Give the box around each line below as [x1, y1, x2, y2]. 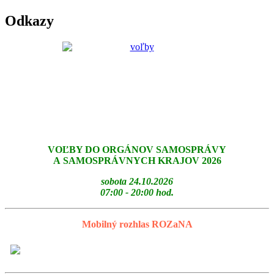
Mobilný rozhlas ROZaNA [81, 218, 193, 229]
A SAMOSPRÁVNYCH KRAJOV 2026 [53, 155, 221, 166]
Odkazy [5, 12, 54, 29]
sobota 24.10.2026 [101, 176, 173, 187]
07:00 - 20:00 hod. [100, 187, 174, 198]
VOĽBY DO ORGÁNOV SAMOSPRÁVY [48, 144, 226, 155]
